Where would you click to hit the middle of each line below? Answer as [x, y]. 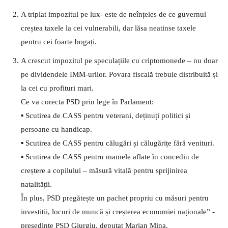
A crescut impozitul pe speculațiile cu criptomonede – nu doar [119, 60]
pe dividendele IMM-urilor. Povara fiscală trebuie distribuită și [119, 74]
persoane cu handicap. [56, 129]
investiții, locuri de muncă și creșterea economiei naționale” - [118, 211]
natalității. [36, 184]
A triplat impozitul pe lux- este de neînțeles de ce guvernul [113, 14]
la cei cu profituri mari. [57, 88]
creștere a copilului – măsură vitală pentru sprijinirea [104, 170]
